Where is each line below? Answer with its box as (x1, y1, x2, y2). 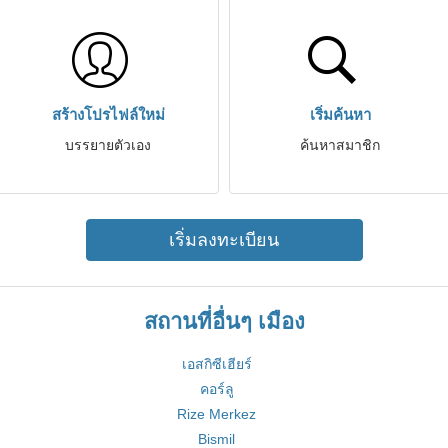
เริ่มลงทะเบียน (169, 230, 279, 250)
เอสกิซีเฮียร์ (181, 356, 252, 372)
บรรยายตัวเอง (65, 137, 151, 153)
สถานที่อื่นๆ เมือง (143, 309, 305, 334)
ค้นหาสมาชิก (300, 137, 380, 153)
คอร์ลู (199, 381, 234, 397)
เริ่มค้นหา (309, 106, 371, 123)
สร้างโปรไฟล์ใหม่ (51, 106, 165, 123)
